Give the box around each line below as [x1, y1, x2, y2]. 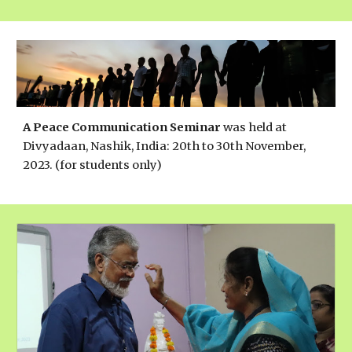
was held [223, 119, 276, 134]
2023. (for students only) [23, 157, 163, 172]
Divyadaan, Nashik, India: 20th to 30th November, [23, 138, 306, 153]
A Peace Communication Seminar [23, 119, 222, 134]
